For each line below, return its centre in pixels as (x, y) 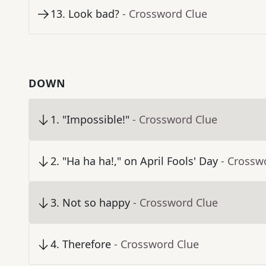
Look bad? (94, 14)
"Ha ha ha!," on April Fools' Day (140, 161)
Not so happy (96, 203)
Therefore (87, 244)
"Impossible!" (96, 120)
